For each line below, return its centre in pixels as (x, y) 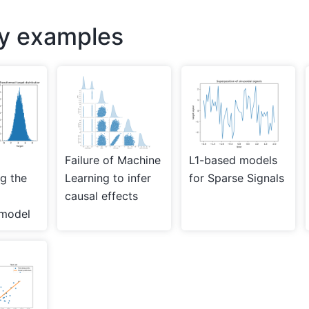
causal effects (101, 196)
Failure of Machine (112, 160)
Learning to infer (108, 178)
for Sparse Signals (236, 178)
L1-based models (233, 160)
